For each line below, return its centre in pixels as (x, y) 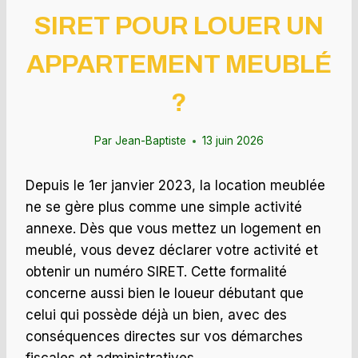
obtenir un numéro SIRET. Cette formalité (156, 272)
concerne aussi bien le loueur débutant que (165, 294)
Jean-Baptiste (150, 141)
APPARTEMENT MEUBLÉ (179, 64)
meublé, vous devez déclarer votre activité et (172, 251)
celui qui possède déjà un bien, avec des (156, 315)
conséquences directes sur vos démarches (164, 337)
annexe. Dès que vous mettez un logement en (173, 229)
